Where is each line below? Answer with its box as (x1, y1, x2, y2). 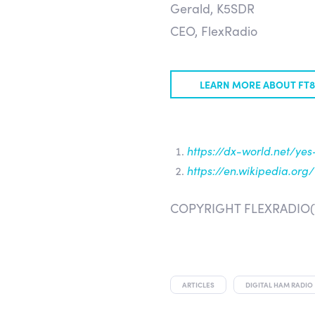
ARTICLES (182, 280, 215, 290)
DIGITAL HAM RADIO (245, 280, 314, 290)
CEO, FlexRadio (170, 22, 258, 39)
